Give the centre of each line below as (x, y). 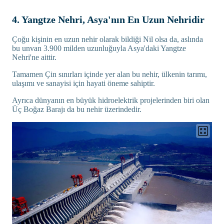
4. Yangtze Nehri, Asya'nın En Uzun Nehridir (108, 20)
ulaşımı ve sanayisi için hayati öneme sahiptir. (83, 83)
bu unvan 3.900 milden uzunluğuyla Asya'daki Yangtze (99, 48)
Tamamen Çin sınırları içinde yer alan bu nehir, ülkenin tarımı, (109, 74)
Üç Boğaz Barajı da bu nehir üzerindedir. (77, 109)
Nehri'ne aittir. (34, 57)
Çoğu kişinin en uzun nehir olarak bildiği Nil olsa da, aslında (107, 39)
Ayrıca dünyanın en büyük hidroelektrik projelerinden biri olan (111, 100)
